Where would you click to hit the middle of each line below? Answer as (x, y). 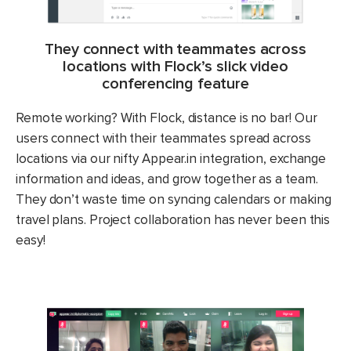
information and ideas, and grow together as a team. (167, 179)
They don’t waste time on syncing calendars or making (174, 200)
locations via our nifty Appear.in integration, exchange (171, 159)
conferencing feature (175, 84)
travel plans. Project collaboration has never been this (173, 220)
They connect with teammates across (175, 50)
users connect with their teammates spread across (163, 139)
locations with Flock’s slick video (175, 67)
